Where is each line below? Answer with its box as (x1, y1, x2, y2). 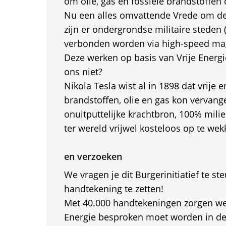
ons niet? (64, 66, 102, 78)
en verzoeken (64, 150, 122, 162)
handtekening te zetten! (64, 183, 163, 195)
